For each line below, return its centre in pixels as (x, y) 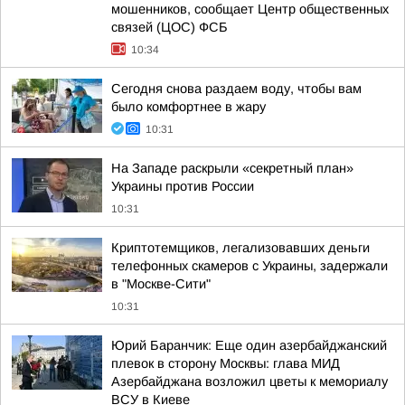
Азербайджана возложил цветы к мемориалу (250, 381)
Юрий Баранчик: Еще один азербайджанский (249, 345)
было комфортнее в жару (188, 107)
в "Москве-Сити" (161, 284)
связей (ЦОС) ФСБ (170, 27)
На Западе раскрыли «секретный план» (232, 168)
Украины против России (183, 186)
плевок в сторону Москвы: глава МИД (226, 363)
